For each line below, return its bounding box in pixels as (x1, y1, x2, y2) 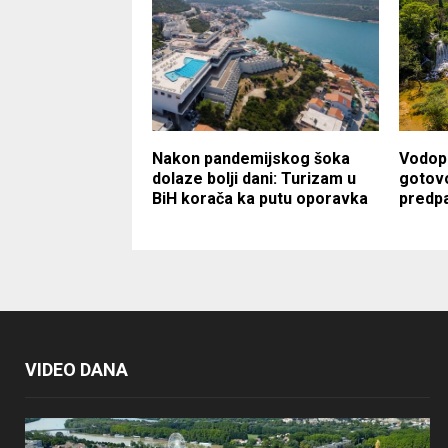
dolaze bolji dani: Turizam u (152, 168, 356, 188)
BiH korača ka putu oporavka (152, 188, 368, 208)
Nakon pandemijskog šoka (152, 148, 350, 168)
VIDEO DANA (25, 358, 128, 380)
